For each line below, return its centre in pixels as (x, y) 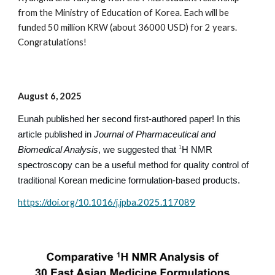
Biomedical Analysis (58, 149)
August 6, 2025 (50, 96)
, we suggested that (139, 149)
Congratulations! (52, 42)
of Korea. (163, 13)
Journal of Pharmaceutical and (155, 134)
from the (37, 13)
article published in (56, 134)
